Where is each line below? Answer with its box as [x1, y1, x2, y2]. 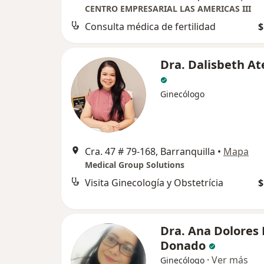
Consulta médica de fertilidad [85, 19, 216, 33]
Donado [160, 237, 206, 253]
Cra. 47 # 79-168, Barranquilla [85, 144, 215, 158]
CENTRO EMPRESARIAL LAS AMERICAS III [85, 2, 251, 14]
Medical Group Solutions [85, 159, 184, 170]
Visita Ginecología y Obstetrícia [85, 176, 223, 189]
